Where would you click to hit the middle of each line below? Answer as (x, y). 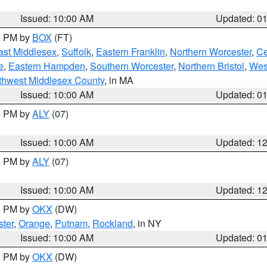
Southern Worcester (132, 66)
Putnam (71, 223)
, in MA (119, 80)
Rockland (113, 223)
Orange (34, 223)
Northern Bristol (211, 66)
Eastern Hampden (47, 66)
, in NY (147, 223)
